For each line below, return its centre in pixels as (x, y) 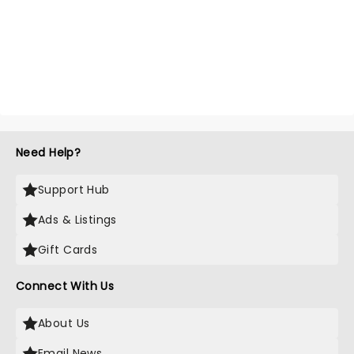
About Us (64, 323)
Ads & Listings (77, 220)
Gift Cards (68, 250)
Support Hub (74, 190)
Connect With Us (65, 286)
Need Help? (49, 153)
